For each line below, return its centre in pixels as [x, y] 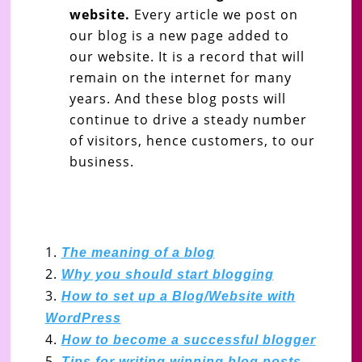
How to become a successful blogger [188, 339]
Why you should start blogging [167, 274]
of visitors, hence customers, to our [192, 140]
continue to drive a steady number [188, 119]
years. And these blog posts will [177, 98]
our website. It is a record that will [187, 56]
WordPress [83, 318]
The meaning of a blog [138, 252]
